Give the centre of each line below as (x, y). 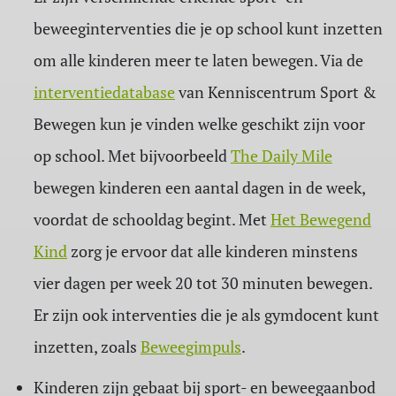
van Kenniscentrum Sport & (275, 92)
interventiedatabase (104, 92)
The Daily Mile (281, 156)
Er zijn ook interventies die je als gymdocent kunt (206, 315)
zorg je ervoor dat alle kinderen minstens (212, 251)
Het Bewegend (320, 220)
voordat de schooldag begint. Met (152, 220)
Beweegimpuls (190, 347)
